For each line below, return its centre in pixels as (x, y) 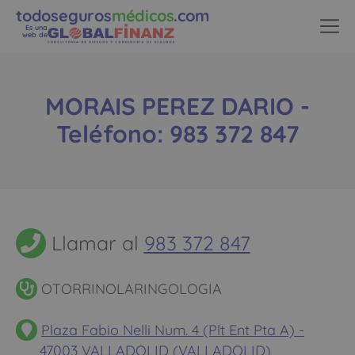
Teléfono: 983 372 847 (177, 134)
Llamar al (95, 243)
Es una (36, 27)
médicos (143, 15)
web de (35, 34)
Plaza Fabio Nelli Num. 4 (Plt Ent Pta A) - (173, 330)
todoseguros (64, 15)
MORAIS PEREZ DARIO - (177, 107)
